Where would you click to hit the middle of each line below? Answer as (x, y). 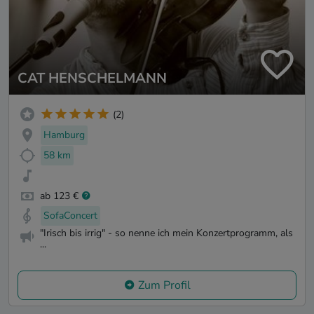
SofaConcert (70, 216)
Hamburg (64, 135)
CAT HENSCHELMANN (92, 78)
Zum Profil (164, 285)
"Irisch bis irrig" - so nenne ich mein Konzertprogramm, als (166, 233)
